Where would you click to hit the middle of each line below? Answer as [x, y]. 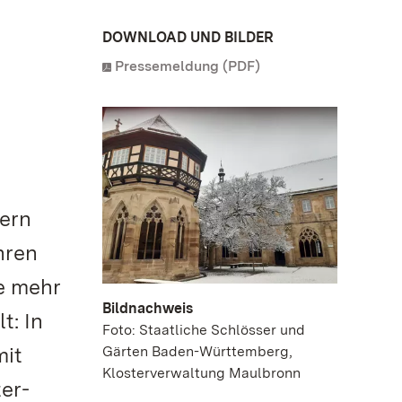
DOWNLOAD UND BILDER [188, 37]
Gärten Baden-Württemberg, [197, 351]
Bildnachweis [148, 308]
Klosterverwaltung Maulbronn [201, 372]
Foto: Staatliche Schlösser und [204, 329]
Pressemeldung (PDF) [188, 66]
